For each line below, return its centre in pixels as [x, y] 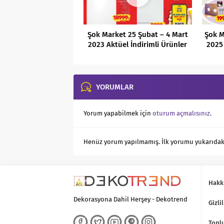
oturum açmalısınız [181, 113]
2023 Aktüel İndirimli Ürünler [138, 45]
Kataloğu [137, 55]
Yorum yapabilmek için [118, 113]
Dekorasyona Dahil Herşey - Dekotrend [130, 199]
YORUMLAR [115, 87]
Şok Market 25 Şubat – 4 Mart [137, 35]
